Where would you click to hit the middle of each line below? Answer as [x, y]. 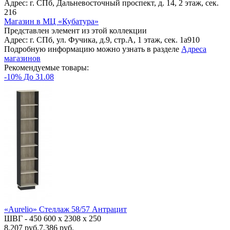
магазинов [22, 58]
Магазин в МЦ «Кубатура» [51, 21]
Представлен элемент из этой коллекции [75, 30]
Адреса [194, 49]
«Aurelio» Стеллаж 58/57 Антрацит [65, 209]
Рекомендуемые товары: [46, 67]
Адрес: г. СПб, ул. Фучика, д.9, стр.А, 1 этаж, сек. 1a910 [102, 40]
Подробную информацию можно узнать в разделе [93, 49]
